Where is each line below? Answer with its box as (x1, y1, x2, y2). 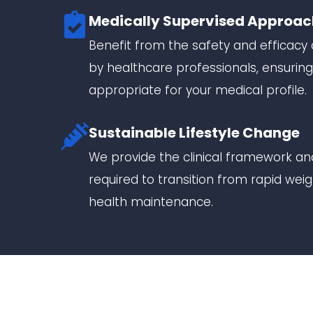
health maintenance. (89, 193, 214, 210)
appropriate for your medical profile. (89, 81, 307, 99)
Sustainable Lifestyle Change (89, 122, 300, 143)
